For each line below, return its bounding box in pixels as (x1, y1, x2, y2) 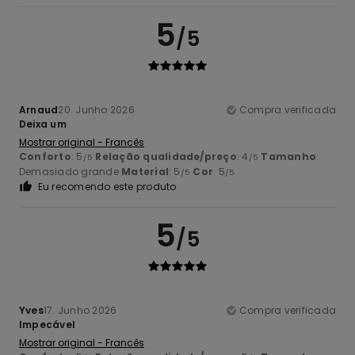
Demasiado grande (19, 164, 122, 178)
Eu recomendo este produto (37, 179, 177, 193)
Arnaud (19, 102, 59, 116)
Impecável (19, 317, 76, 331)
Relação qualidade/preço (95, 149, 237, 163)
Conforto (19, 149, 71, 163)
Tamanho (261, 149, 317, 163)
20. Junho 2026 (58, 102, 135, 116)
